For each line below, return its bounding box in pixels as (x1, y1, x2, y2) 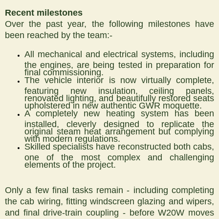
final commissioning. (24, 67, 104, 74)
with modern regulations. (24, 133, 120, 141)
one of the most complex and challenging (24, 152, 214, 159)
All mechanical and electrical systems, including (24, 49, 214, 59)
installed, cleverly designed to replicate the (24, 119, 214, 126)
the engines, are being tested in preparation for (24, 60, 214, 67)
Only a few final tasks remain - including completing (5, 185, 214, 195)
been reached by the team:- (5, 30, 112, 40)
